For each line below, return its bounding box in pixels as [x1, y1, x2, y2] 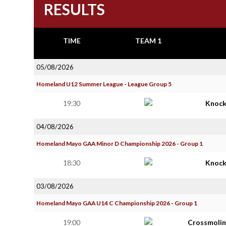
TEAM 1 [135, 36, 161, 45]
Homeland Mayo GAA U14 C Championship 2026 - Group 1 [36, 199, 197, 207]
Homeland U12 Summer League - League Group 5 [36, 80, 172, 88]
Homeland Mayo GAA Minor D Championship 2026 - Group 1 [36, 140, 203, 147]
